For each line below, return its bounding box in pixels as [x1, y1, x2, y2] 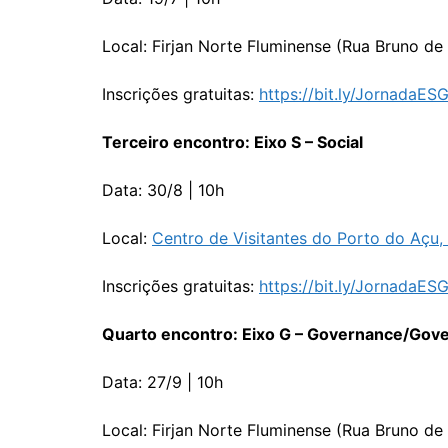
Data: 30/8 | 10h [102, 180, 224, 200]
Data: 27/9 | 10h [102, 372, 223, 392]
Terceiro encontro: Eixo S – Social [102, 132, 363, 152]
